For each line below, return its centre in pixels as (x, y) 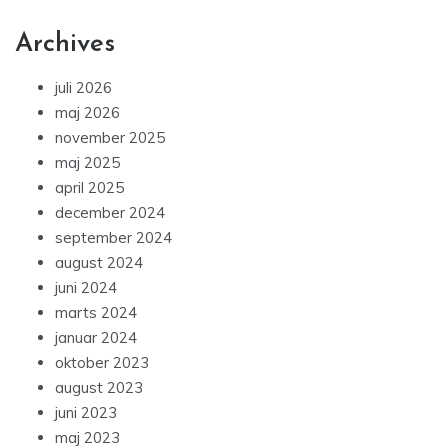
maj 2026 (87, 113)
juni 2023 (86, 413)
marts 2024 (96, 313)
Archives (65, 45)
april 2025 (89, 188)
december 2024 (110, 213)
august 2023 (99, 388)
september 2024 (113, 238)
